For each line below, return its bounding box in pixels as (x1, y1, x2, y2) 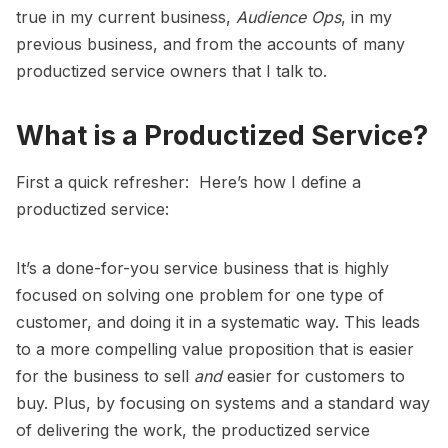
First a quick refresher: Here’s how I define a (16, 172, 361, 193)
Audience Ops (236, 7, 341, 28)
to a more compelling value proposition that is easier (16, 339, 414, 360)
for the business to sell (16, 366, 194, 387)
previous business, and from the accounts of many (16, 34, 405, 55)
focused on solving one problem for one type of (16, 285, 384, 306)
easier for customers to (222, 366, 405, 387)
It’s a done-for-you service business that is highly (16, 258, 389, 279)
